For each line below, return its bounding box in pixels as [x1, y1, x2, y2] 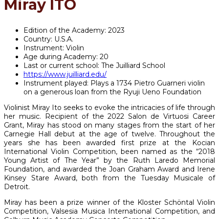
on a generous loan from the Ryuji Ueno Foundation [23, 87, 201, 96]
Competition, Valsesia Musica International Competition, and [4, 206, 215, 216]
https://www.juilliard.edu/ [23, 69, 107, 79]
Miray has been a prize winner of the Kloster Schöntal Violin [4, 197, 215, 207]
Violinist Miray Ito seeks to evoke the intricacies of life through [4, 103, 215, 112]
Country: [23, 34, 54, 44]
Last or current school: [23, 61, 101, 70]
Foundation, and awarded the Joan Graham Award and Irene [4, 164, 215, 174]
